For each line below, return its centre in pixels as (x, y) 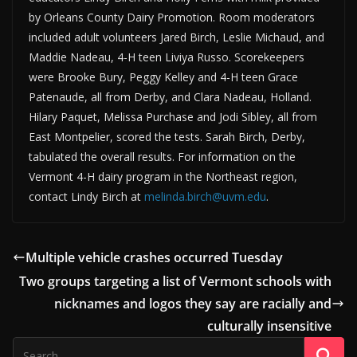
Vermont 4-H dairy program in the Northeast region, (163, 177)
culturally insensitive (269, 326)
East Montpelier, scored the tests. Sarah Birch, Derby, (167, 137)
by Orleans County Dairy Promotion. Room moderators (172, 18)
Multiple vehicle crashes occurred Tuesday (154, 258)
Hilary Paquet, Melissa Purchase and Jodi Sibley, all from (173, 117)
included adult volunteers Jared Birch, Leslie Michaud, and (177, 37)
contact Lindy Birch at (86, 197)
